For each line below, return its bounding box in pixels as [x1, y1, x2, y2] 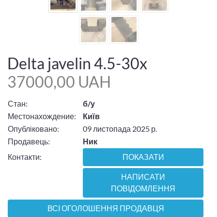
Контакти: [8, 152, 42, 161]
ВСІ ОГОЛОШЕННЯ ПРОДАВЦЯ [47, 203, 164, 214]
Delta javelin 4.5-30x [7, 54, 147, 73]
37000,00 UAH [7, 72, 111, 92]
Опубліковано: [8, 124, 59, 133]
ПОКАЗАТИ [122, 152, 164, 162]
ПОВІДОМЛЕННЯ [111, 184, 176, 194]
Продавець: [8, 136, 50, 146]
